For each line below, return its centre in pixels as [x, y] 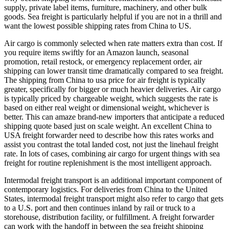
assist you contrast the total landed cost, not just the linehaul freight [111, 144]
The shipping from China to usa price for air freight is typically [105, 80]
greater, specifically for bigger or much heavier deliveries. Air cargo [112, 89]
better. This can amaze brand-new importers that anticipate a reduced [114, 117]
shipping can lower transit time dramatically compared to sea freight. [114, 71]
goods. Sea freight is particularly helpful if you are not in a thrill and [113, 16]
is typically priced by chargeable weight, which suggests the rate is [111, 98]
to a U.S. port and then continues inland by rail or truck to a [100, 208]
